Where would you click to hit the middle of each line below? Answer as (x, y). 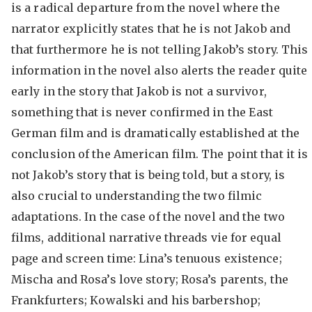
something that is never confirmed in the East (142, 112)
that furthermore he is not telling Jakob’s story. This (159, 49)
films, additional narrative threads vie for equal (146, 237)
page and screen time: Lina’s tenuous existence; (146, 258)
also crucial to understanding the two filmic (136, 196)
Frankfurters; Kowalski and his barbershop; (136, 300)
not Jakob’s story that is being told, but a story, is (148, 175)
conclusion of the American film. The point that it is (159, 154)
